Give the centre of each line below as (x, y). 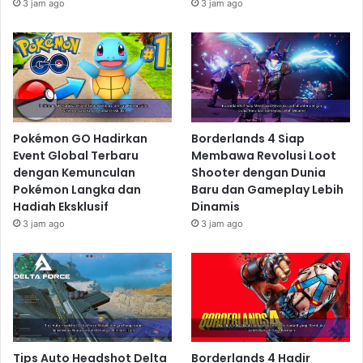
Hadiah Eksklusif (61, 206)
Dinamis (216, 206)
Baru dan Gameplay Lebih (268, 189)
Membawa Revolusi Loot (264, 155)
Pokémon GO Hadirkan (80, 138)
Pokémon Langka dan (77, 189)
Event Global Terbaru (76, 155)
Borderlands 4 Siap (248, 138)
